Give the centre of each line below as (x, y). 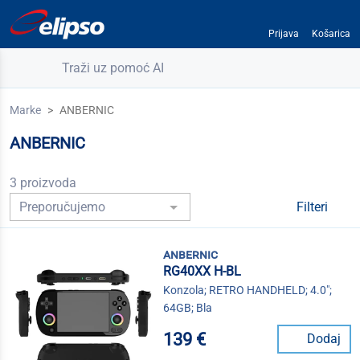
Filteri (314, 207)
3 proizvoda (43, 183)
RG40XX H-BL (202, 272)
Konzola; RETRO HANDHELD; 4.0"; (248, 290)
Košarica (331, 34)
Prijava (283, 34)
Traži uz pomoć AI (113, 68)
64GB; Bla (188, 308)
